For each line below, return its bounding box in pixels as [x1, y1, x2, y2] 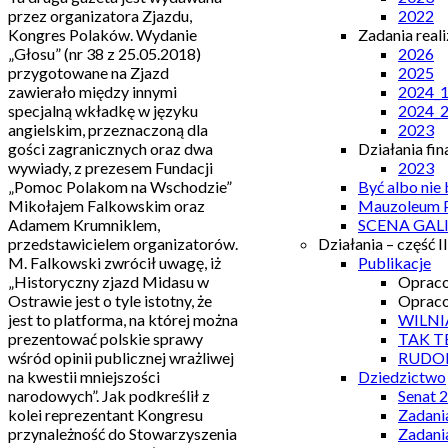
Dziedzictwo [358, 367, 446, 386]
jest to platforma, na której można [8, 309, 238, 329]
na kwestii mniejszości [8, 366, 160, 386]
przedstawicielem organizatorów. [8, 233, 238, 253]
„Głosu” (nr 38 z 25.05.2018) [8, 43, 201, 63]
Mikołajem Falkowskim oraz [8, 195, 205, 215]
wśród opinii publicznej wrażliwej [8, 347, 234, 367]
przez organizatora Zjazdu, [8, 5, 192, 25]
